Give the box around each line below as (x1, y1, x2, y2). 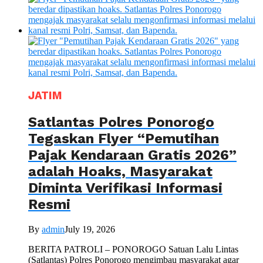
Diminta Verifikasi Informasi (28, 179, 222, 196)
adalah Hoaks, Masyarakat (28, 163, 213, 180)
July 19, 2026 (65, 224, 115, 234)
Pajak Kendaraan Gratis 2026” (28, 146, 237, 163)
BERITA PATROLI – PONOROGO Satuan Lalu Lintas (28, 244, 238, 254)
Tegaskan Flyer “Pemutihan (28, 130, 219, 147)
